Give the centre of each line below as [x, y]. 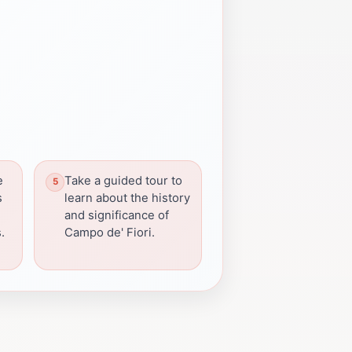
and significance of [117, 215]
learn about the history [127, 198]
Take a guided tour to [123, 180]
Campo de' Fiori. [110, 232]
